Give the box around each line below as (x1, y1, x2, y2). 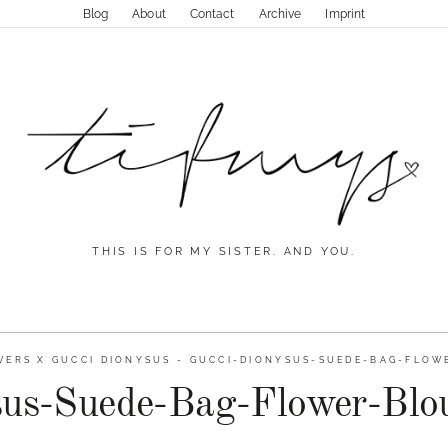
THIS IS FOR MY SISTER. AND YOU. (92, 245, 356, 259)
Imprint (325, 7, 366, 21)
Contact (189, 7, 235, 21)
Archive (258, 7, 302, 21)
